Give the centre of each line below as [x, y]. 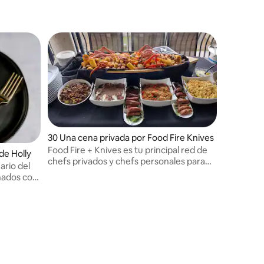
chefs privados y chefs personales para [126, 161]
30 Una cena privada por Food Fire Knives [131, 138]
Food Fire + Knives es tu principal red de [128, 150]
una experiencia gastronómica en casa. [127, 173]
